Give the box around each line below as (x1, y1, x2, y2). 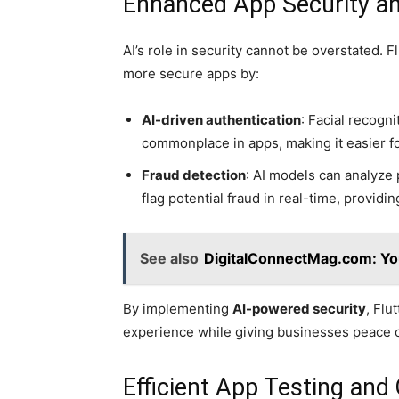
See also (140, 249, 199, 267)
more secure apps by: (123, 65, 259, 82)
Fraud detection (142, 167, 246, 183)
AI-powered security (232, 300, 366, 317)
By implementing (123, 300, 232, 317)
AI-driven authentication (142, 111, 301, 128)
